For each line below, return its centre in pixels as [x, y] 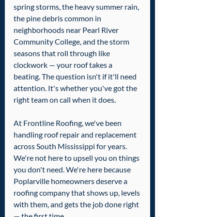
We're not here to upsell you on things [77, 158]
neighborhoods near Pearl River [67, 30]
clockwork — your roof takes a [64, 65]
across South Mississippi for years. [71, 146]
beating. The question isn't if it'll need [76, 76]
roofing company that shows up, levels [77, 193]
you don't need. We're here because [73, 169]
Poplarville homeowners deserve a [71, 181]
